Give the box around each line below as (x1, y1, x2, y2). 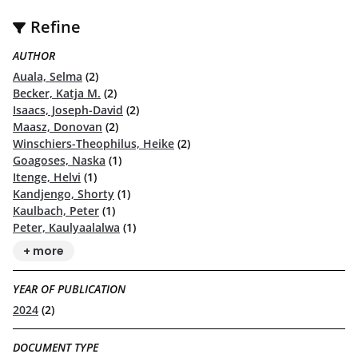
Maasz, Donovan (13, 118, 102, 134)
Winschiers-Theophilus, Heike (13, 135, 174, 151)
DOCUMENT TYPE (13, 339, 98, 355)
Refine (30, 15, 82, 38)
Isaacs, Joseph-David (13, 101, 123, 117)
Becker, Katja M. (13, 85, 101, 101)
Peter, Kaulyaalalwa (13, 219, 120, 235)
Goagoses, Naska (13, 152, 105, 168)
